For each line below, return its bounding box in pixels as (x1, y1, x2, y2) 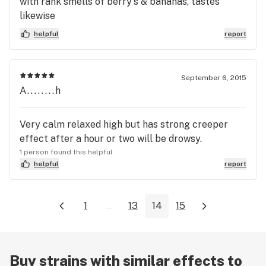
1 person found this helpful (20, 147, 113, 156)
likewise (20, 9, 55, 21)
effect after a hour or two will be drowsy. (20, 132, 202, 144)
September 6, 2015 (181, 73, 246, 82)
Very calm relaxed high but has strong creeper (20, 118, 228, 130)
